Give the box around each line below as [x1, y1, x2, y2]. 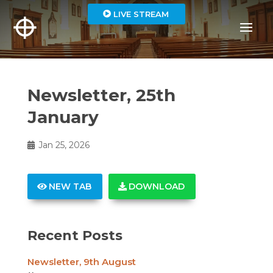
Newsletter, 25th [27, 85, 175, 105]
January [27, 107, 99, 127]
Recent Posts [27, 227, 122, 244]
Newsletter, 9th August [27, 256, 136, 268]
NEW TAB [48, 181, 91, 192]
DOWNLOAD [129, 181, 185, 192]
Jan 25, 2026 [38, 140, 90, 151]
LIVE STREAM [113, 9, 169, 19]
